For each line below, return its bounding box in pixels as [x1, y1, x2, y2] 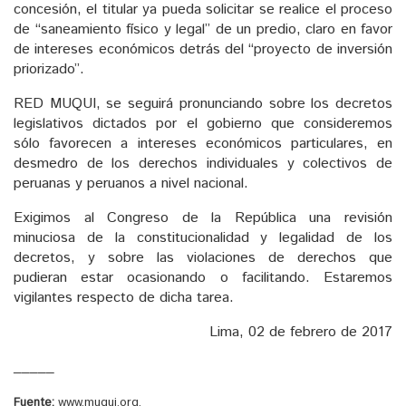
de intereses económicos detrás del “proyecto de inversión [14, 39, 392, 61]
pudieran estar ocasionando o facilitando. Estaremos [14, 267, 392, 289]
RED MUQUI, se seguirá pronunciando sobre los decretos [14, 93, 392, 115]
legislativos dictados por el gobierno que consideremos [14, 113, 392, 135]
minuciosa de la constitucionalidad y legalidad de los [14, 227, 392, 249]
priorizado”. [14, 59, 84, 81]
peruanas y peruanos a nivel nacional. [14, 173, 248, 195]
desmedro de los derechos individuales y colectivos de [14, 153, 392, 175]
